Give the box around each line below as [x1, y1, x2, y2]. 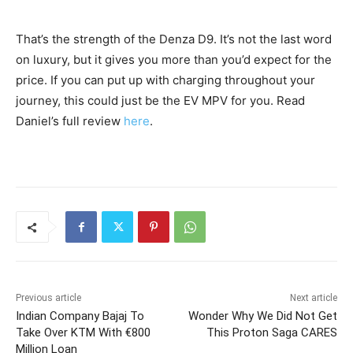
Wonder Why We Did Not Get [188, 309, 337, 324]
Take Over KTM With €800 [16, 325, 150, 340]
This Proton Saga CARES [206, 325, 337, 340]
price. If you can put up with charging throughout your [16, 72, 315, 88]
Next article [289, 292, 337, 304]
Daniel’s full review [16, 113, 124, 129]
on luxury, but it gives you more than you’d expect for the [16, 52, 332, 68]
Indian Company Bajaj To [16, 309, 144, 324]
